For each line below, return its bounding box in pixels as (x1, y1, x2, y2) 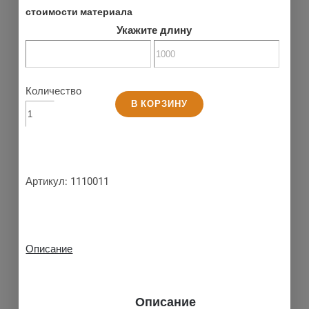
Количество (26, 85, 82, 98)
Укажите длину (117, 24, 192, 37)
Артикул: (26, 175, 71, 188)
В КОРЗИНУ (131, 98, 188, 109)
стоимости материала (26, 6, 133, 18)
